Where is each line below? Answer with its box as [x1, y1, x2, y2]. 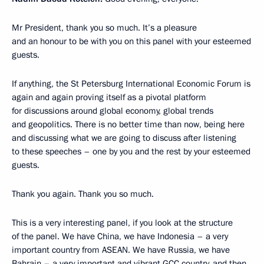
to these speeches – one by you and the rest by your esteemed [12, 146, 250, 158]
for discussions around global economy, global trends [12, 105, 213, 117]
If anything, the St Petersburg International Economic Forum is [12, 78, 250, 90]
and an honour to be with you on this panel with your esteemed [12, 35, 251, 48]
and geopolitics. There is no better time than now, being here [12, 118, 245, 131]
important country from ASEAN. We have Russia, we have [12, 244, 230, 256]
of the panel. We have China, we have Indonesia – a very [12, 230, 228, 243]
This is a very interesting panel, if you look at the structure [12, 217, 233, 229]
